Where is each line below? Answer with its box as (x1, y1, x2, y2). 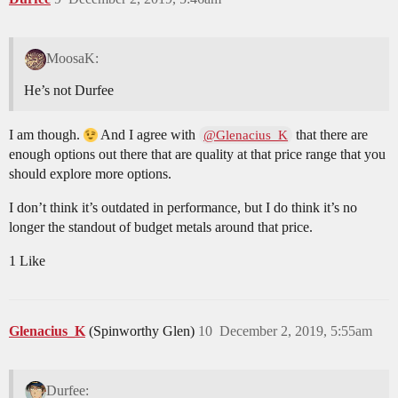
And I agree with (98, 126, 199, 142)
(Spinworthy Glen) (89, 322, 198, 338)
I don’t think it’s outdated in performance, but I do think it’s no (9, 199, 357, 215)
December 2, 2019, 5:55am (219, 322, 372, 338)
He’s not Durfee (24, 82, 114, 98)
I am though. (9, 126, 84, 142)
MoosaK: (45, 50, 99, 66)
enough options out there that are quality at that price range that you (9, 146, 386, 162)
